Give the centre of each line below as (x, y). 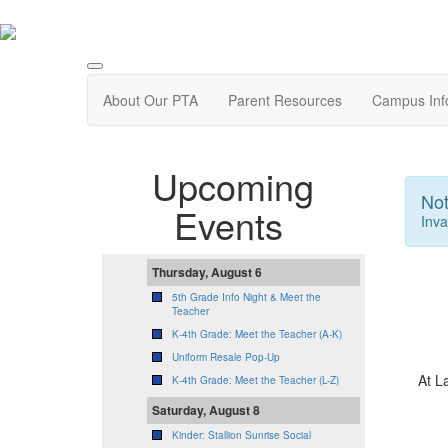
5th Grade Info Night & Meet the (246, 297)
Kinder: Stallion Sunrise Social (241, 435)
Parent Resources (285, 100)
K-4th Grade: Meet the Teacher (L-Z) (255, 380)
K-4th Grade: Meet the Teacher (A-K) (257, 334)
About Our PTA (150, 100)
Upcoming (233, 186)
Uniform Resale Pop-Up (226, 357)
